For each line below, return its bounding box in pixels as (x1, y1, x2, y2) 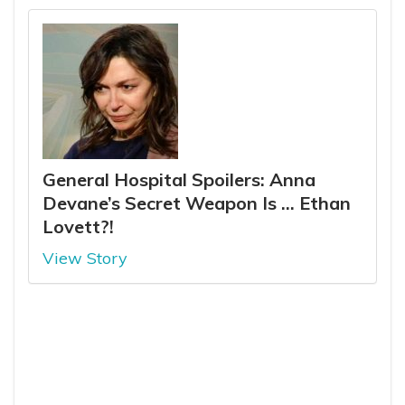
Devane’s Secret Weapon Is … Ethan (42, 191, 351, 214)
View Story (42, 247, 127, 268)
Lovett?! (42, 214, 114, 238)
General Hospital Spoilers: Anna (42, 167, 316, 191)
